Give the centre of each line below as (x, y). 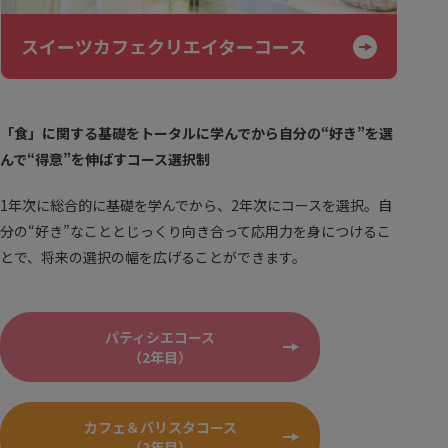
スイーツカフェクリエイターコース (164, 46)
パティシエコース (160, 337)
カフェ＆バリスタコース (160, 427)
